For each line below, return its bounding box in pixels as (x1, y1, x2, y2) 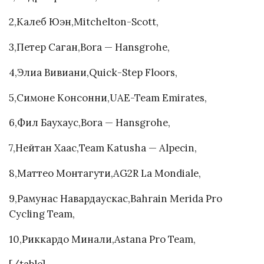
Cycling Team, (9, 207, 75, 220)
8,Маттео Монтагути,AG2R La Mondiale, (9, 167, 201, 180)
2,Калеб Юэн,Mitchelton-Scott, (9, 15, 159, 29)
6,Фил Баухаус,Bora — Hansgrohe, (9, 116, 170, 130)
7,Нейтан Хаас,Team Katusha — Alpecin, (9, 141, 197, 155)
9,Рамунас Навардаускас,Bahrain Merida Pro (9, 192, 222, 205)
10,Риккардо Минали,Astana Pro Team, (9, 232, 196, 246)
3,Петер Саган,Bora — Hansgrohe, (9, 41, 170, 54)
